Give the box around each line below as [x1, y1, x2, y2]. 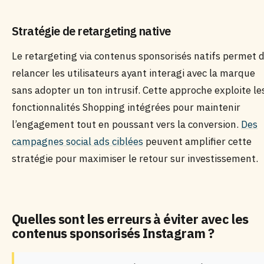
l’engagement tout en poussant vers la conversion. [12, 118, 241, 131]
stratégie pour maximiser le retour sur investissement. [12, 152, 258, 165]
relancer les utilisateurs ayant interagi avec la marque [12, 67, 255, 80]
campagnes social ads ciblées [12, 135, 143, 148]
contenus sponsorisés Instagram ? [12, 225, 214, 242]
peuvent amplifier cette [143, 135, 252, 148]
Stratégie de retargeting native [12, 23, 171, 39]
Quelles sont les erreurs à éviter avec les [12, 210, 249, 227]
